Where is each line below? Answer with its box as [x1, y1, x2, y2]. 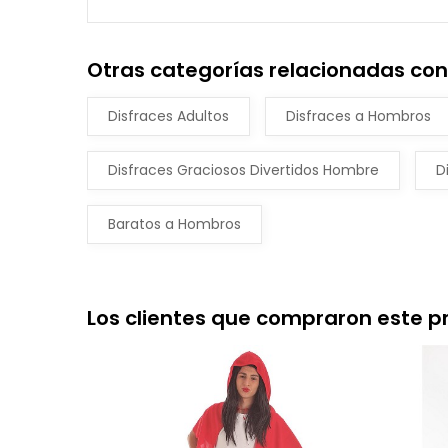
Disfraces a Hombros [286, 106, 431, 126]
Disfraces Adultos [108, 106, 229, 126]
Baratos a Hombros [108, 214, 241, 234]
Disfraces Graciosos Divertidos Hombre [108, 160, 379, 180]
